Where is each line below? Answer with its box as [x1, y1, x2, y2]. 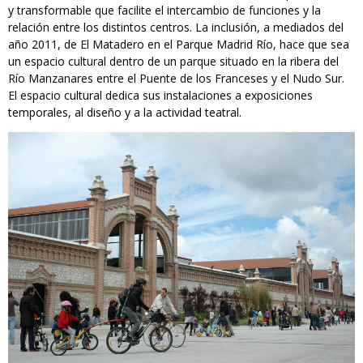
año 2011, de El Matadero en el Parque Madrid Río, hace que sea [8, 36, 349, 53]
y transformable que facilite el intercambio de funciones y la [8, 2, 321, 19]
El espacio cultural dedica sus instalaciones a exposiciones [8, 88, 313, 104]
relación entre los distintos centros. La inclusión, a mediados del [8, 19, 344, 36]
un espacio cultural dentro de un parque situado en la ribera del [8, 53, 339, 70]
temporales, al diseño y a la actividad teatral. [8, 105, 241, 121]
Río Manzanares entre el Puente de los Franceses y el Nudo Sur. [8, 70, 344, 87]
